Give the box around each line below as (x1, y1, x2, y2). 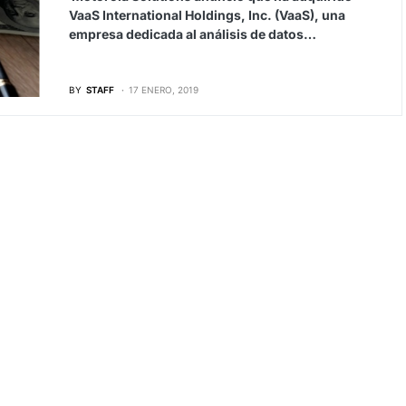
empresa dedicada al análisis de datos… (68, 26, 316, 42)
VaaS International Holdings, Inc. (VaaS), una (68, 7, 345, 23)
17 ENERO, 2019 (128, 83, 198, 95)
